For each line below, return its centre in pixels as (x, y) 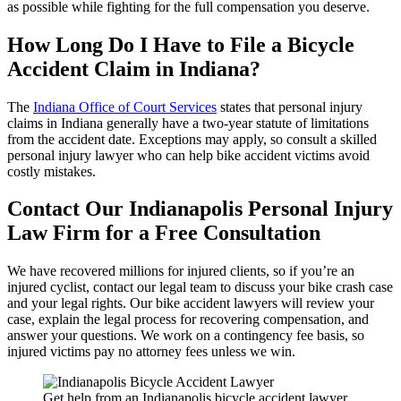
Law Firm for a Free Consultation (164, 233)
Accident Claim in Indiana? (134, 68)
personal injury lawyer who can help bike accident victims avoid (188, 155)
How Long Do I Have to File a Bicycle (181, 44)
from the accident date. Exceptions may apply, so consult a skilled (192, 139)
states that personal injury (290, 107)
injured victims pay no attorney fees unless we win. (151, 352)
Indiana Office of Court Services (125, 107)
